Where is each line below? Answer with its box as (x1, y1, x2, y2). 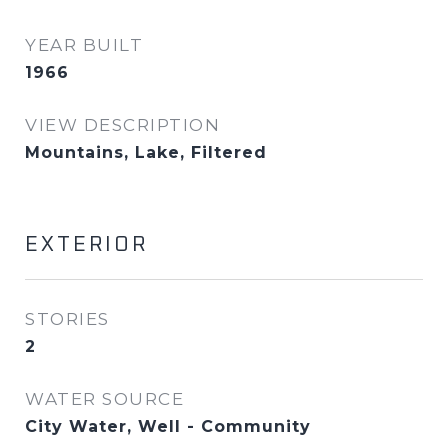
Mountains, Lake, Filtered (25, 143, 267, 162)
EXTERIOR (25, 234, 148, 255)
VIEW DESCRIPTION (25, 115, 220, 135)
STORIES (25, 309, 110, 329)
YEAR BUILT (25, 35, 143, 55)
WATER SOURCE (25, 389, 184, 409)
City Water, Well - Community (25, 417, 311, 436)
